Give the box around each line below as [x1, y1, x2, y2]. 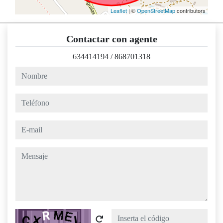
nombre [15, 68, 39, 77]
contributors [175, 6, 206, 15]
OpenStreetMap [137, 6, 175, 15]
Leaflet [111, 6, 127, 15]
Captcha [15, 210, 41, 219]
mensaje [15, 148, 40, 157]
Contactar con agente [66, 33, 157, 45]
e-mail [15, 121, 34, 130]
